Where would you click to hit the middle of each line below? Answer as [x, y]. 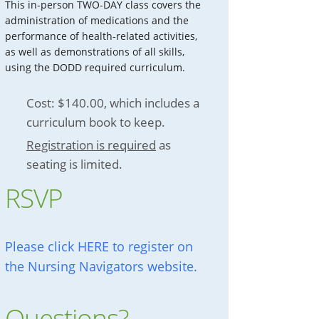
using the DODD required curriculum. [95, 68]
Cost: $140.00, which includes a [113, 103]
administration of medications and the [97, 21]
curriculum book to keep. [96, 122]
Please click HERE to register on [99, 247]
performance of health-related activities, [101, 36]
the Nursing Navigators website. [101, 267]
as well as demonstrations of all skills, [95, 52]
